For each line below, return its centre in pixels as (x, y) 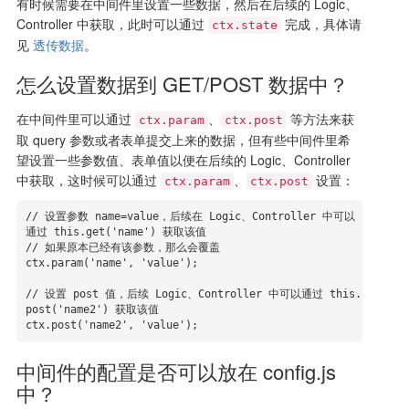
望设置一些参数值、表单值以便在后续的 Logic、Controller (183, 160)
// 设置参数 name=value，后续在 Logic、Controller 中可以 (190, 217)
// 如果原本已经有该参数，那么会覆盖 (122, 248)
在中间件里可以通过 (75, 119)
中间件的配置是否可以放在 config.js (176, 372)
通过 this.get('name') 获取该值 (115, 232)
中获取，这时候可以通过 (88, 180)
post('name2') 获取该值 (92, 310)
